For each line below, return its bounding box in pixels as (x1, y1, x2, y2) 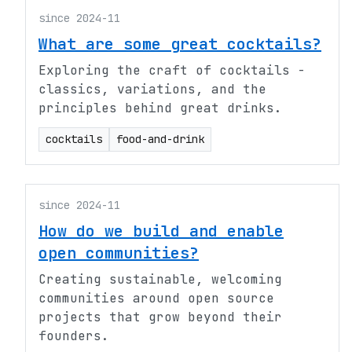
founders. (38, 328, 109, 344)
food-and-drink (116, 132, 204, 146)
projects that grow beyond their (38, 309, 282, 325)
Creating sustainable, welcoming (38, 271, 282, 288)
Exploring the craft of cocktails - (38, 62, 306, 79)
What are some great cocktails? (38, 34, 321, 54)
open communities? (38, 243, 199, 263)
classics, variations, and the (38, 81, 266, 97)
